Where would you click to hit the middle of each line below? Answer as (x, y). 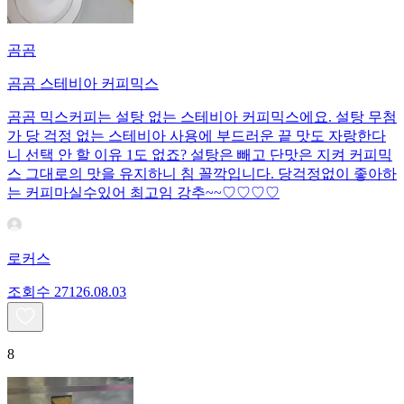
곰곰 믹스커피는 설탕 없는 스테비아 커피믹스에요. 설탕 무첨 (202, 117)
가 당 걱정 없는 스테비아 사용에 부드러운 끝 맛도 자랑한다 (197, 136)
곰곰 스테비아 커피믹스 (83, 84)
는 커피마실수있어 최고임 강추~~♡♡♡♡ (143, 193)
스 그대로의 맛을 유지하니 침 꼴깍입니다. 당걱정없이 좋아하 (202, 174)
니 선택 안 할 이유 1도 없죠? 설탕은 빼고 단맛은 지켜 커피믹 (200, 155)
